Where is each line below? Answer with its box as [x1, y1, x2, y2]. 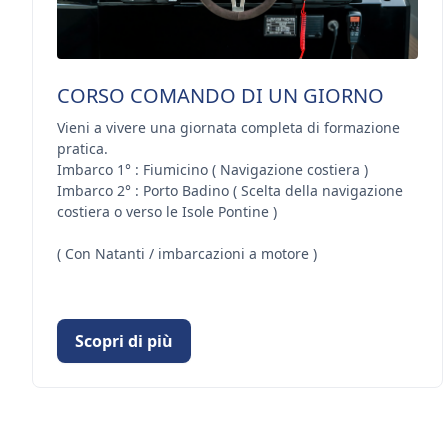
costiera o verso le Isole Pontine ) [57, 201, 277, 221]
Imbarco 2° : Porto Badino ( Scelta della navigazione [57, 180, 403, 200]
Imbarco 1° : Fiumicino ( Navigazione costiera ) [57, 159, 368, 179]
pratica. [57, 138, 108, 158]
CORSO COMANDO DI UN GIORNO [57, 81, 384, 109]
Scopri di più [75, 329, 173, 352]
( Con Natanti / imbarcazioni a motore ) [57, 243, 317, 263]
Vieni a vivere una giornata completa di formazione [57, 117, 400, 137]
